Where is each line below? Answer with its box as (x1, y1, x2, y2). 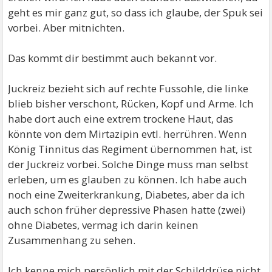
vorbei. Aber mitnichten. (8, 21, 125, 35)
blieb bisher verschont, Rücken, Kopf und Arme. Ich (8, 97, 254, 111)
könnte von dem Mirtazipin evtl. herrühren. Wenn (8, 127, 248, 141)
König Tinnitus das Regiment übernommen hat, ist (8, 142, 253, 157)
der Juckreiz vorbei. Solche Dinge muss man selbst (8, 157, 249, 172)
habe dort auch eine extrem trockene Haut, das (8, 112, 234, 126)
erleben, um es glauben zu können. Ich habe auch (8, 172, 248, 187)
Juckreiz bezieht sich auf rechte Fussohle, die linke (8, 81, 249, 96)
